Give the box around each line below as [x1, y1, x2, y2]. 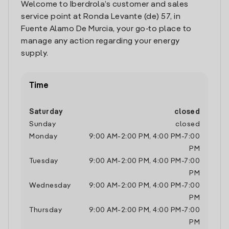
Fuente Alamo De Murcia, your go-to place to [21, 25, 192, 33]
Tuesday [29, 157, 58, 165]
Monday [29, 133, 57, 140]
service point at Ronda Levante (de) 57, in [21, 13, 180, 21]
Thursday [29, 207, 62, 214]
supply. [21, 50, 49, 58]
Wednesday [29, 182, 71, 189]
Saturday [29, 108, 62, 116]
